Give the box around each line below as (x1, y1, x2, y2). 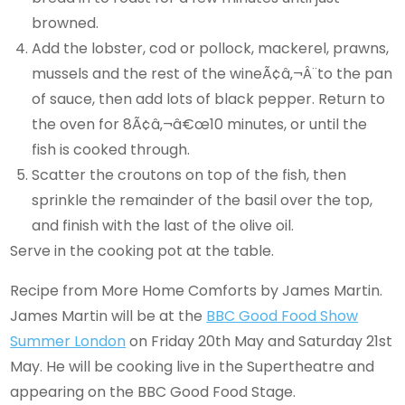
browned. (32, 12, 99, 33)
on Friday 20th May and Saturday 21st (126, 330, 393, 352)
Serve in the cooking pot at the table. (10, 240, 275, 261)
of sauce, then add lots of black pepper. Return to (32, 88, 386, 109)
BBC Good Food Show (206, 305, 359, 326)
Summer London (10, 330, 127, 352)
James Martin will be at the (10, 305, 207, 326)
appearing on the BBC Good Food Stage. (10, 381, 300, 402)
